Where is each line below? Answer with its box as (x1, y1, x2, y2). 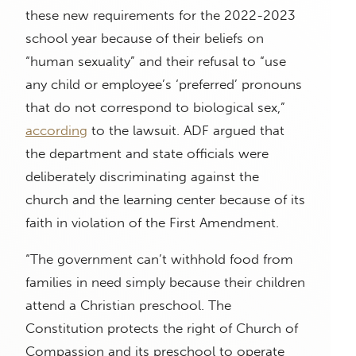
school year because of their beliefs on (25, 30, 264, 47)
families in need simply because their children (25, 274, 305, 291)
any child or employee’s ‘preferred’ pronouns (25, 76, 302, 93)
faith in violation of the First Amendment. (25, 215, 279, 231)
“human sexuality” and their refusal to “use (25, 53, 286, 70)
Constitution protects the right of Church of (25, 320, 298, 337)
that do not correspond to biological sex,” (25, 99, 285, 116)
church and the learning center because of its (25, 192, 305, 208)
